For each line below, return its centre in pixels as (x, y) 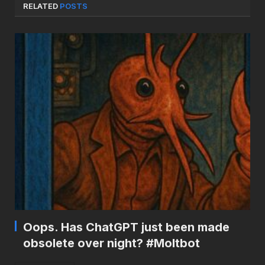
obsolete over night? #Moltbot (112, 243)
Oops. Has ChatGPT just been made (126, 227)
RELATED (41, 6)
